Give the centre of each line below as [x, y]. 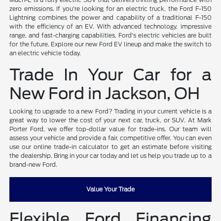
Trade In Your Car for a [110, 74]
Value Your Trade [110, 189]
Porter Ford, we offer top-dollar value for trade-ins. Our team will [110, 129]
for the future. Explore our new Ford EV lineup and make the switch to [110, 44]
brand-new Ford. [34, 164]
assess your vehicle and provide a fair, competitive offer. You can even [110, 138]
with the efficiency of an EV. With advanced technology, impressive [110, 26]
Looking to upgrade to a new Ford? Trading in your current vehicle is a [110, 111]
